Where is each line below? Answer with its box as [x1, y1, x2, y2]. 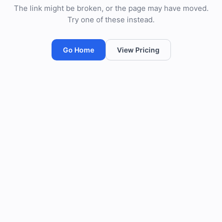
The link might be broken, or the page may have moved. [13, 3, 209, 13]
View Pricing [116, 45, 160, 54]
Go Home [62, 45, 94, 54]
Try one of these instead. [67, 14, 155, 24]
